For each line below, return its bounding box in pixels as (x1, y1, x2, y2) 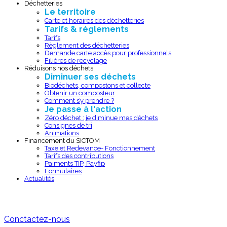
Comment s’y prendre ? (45, 96, 114, 104)
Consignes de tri (45, 121, 92, 129)
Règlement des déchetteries (45, 41, 129, 49)
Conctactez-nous (4, 214, 70, 224)
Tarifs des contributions (45, 152, 113, 160)
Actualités (24, 174, 54, 182)
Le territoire (45, 7, 96, 17)
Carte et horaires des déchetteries (45, 16, 144, 24)
